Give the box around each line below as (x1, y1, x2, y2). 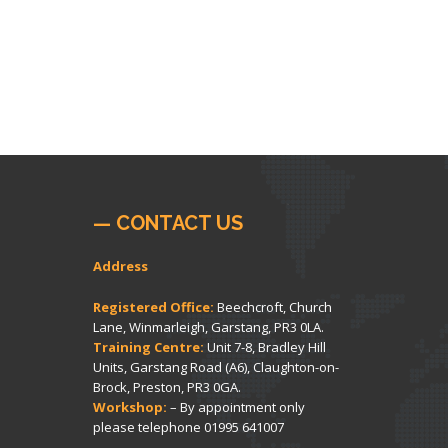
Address (92, 256, 148, 275)
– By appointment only (166, 397, 305, 416)
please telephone (92, 417, 204, 436)
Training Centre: (92, 337, 204, 356)
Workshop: (92, 397, 167, 416)
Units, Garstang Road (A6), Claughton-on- (92, 357, 339, 376)
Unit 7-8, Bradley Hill (203, 337, 326, 356)
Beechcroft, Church (216, 297, 332, 316)
